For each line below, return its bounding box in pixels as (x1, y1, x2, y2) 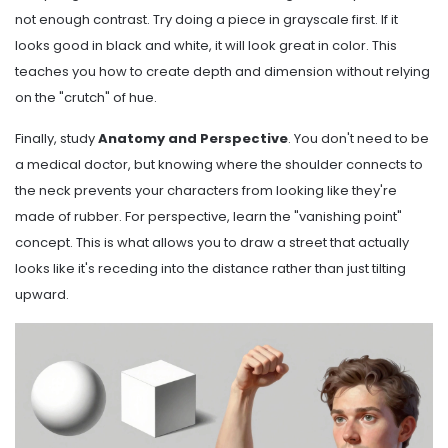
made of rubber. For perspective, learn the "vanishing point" (15, 207, 402, 227)
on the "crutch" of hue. (15, 88, 157, 108)
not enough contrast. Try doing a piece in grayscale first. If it (15, 10, 398, 30)
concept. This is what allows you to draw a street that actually (15, 233, 409, 253)
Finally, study (15, 129, 98, 149)
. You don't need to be (288, 129, 429, 149)
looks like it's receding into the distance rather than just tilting (15, 259, 406, 279)
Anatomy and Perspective (98, 129, 288, 149)
